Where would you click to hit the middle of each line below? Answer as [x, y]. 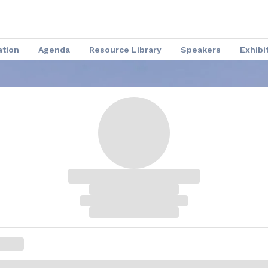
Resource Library [125, 50]
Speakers [200, 50]
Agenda [54, 50]
